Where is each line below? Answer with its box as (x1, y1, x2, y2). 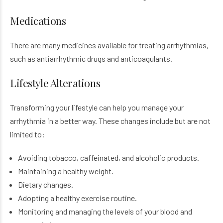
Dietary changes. (17, 180, 73, 189)
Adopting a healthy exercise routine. (17, 193, 137, 203)
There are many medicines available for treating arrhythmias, (10, 40, 209, 50)
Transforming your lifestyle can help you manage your (10, 103, 184, 112)
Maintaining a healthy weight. (17, 166, 113, 176)
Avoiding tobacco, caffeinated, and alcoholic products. (17, 153, 199, 162)
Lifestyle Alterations (10, 76, 101, 90)
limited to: (10, 129, 45, 139)
